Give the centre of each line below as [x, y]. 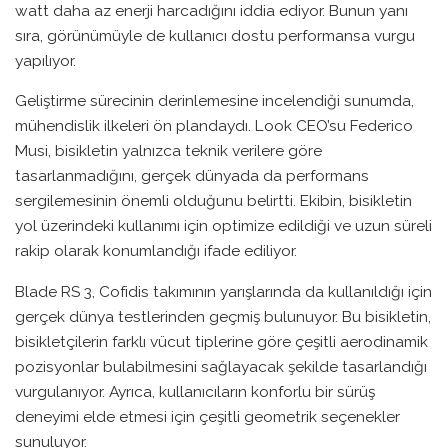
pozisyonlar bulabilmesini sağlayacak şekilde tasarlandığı [221, 366]
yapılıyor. [45, 60]
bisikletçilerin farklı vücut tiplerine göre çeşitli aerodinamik [221, 341]
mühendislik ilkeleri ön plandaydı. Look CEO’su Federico [214, 126]
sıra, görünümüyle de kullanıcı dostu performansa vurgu [215, 35]
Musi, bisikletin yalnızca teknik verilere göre [168, 151]
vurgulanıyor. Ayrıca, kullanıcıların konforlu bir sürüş [195, 391]
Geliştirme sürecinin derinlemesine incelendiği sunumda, [214, 101]
